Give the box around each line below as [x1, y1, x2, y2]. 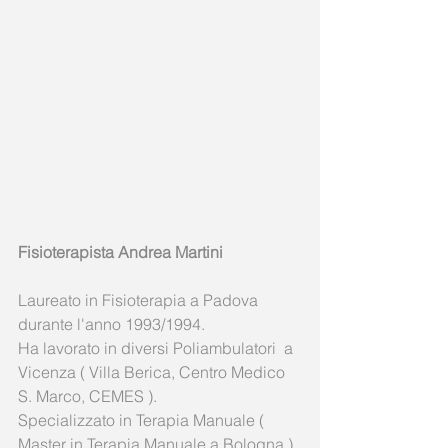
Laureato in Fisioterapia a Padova [18, 290, 262, 311]
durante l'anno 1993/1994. [18, 314, 209, 335]
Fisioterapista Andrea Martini [18, 242, 223, 263]
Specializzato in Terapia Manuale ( [18, 410, 268, 431]
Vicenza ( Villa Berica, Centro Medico [18, 362, 289, 383]
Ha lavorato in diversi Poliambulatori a [18, 338, 297, 359]
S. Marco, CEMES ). [18, 386, 161, 407]
